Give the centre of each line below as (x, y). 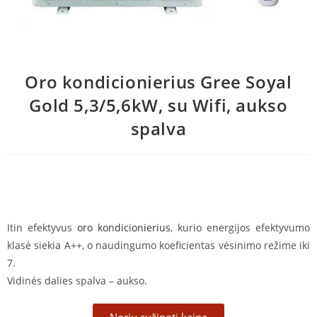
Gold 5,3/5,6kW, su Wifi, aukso (158, 105)
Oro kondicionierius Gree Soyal (158, 81)
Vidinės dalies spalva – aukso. (77, 280)
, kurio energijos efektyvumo (240, 227)
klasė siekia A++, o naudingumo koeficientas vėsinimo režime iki (158, 245)
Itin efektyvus (42, 227)
